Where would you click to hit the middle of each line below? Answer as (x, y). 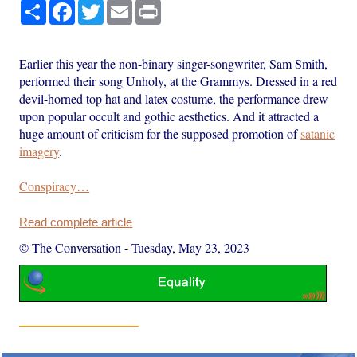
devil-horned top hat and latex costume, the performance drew (174, 98)
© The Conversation (71, 247)
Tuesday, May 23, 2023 (191, 247)
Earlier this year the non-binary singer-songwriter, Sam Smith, (174, 63)
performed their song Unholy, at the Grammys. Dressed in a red (178, 80)
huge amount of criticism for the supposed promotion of (160, 133)
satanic (318, 133)
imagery (39, 151)
